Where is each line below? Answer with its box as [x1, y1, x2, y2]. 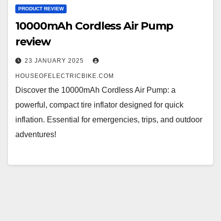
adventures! [15, 130, 56, 139]
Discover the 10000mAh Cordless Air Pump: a [15, 85, 176, 94]
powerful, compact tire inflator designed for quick [15, 100, 184, 109]
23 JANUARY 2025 [25, 57, 86, 64]
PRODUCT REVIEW [18, 5, 64, 11]
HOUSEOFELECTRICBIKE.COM [15, 72, 114, 79]
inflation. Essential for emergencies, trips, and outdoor [15, 115, 202, 124]
